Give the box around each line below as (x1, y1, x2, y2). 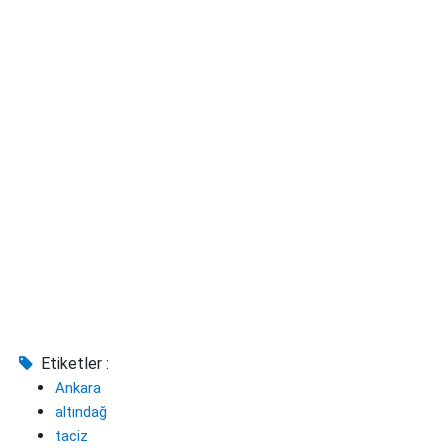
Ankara (55, 378, 101, 397)
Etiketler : (37, 353, 110, 373)
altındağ (55, 402, 107, 421)
